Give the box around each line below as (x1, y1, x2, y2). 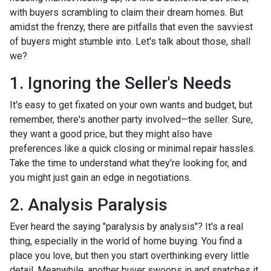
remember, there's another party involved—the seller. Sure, (10, 113, 253, 125)
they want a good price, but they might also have (10, 128, 212, 140)
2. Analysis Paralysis (10, 194, 168, 215)
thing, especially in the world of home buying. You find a (10, 235, 242, 247)
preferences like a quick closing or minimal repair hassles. (10, 142, 255, 154)
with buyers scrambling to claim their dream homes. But (10, 6, 243, 18)
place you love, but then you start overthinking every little (10, 249, 249, 261)
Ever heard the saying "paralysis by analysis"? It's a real (10, 220, 243, 232)
